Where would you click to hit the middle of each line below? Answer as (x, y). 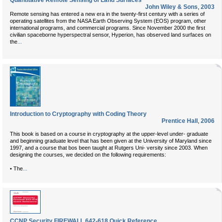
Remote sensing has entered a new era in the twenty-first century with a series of (107, 14)
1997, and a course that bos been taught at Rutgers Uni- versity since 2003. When (109, 148)
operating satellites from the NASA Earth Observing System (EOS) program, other (108, 21)
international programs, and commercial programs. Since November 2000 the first (108, 28)
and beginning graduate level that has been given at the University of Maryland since (111, 141)
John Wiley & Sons (171, 7)
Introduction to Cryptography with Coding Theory (78, 114)
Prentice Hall (180, 121)
